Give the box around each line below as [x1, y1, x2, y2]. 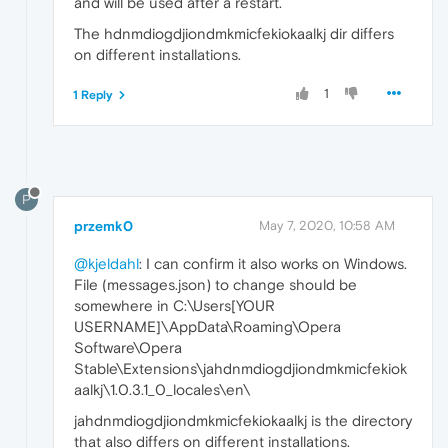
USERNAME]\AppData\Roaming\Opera [74, 317, 341, 335]
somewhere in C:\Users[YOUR [74, 296, 275, 314]
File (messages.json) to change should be [74, 275, 357, 293]
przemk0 [74, 217, 133, 234]
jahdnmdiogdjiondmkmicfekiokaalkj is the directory [74, 411, 412, 429]
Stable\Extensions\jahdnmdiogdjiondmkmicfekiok [74, 359, 407, 377]
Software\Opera [74, 338, 182, 356]
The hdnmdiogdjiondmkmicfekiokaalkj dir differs [74, 24, 394, 42]
